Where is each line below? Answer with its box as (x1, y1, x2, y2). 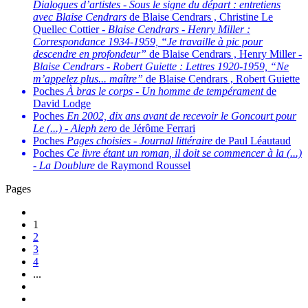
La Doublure (39, 159, 95, 172)
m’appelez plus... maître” (33, 73, 143, 85)
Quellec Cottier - (33, 23, 108, 36)
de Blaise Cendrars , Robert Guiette (143, 73, 300, 85)
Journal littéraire (140, 135, 212, 147)
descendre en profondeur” (33, 48, 146, 60)
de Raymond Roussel (95, 159, 190, 172)
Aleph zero (71, 122, 117, 135)
